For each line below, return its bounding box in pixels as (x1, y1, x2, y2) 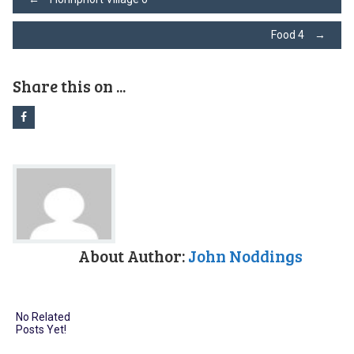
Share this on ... (12, 74, 126, 97)
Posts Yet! (15, 323, 66, 337)
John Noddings (188, 244, 303, 267)
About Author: (78, 244, 189, 267)
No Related (15, 311, 70, 324)
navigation (11, 29, 152, 68)
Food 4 (271, 28, 307, 41)
